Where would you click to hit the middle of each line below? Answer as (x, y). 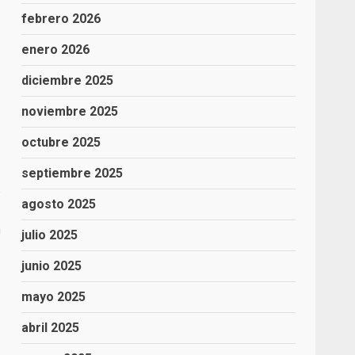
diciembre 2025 (68, 80)
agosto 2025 (59, 204)
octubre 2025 (61, 142)
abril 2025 (51, 328)
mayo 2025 (54, 297)
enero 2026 (56, 50)
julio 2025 (50, 235)
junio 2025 (52, 266)
